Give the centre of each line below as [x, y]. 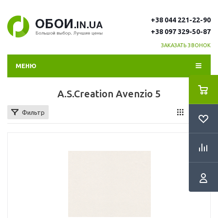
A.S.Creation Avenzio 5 [109, 94]
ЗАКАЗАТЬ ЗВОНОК [186, 45]
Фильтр [33, 112]
